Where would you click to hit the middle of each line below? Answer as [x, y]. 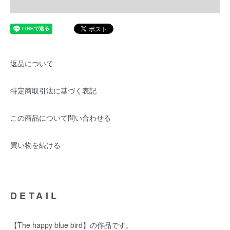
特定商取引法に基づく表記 [53, 90]
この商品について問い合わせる [61, 118]
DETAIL [35, 196]
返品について [32, 63]
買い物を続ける [35, 145]
